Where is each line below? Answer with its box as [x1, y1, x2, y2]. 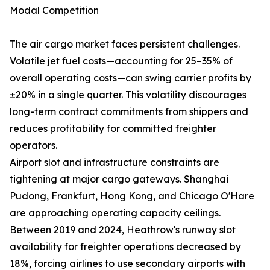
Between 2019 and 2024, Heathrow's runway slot [10, 224, 236, 236]
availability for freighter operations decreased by [10, 240, 241, 253]
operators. [10, 139, 57, 152]
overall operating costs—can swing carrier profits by [10, 72, 251, 84]
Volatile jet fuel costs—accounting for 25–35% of [10, 55, 233, 67]
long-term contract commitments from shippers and [10, 105, 248, 118]
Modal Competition [10, 4, 99, 17]
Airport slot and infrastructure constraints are [10, 156, 219, 169]
